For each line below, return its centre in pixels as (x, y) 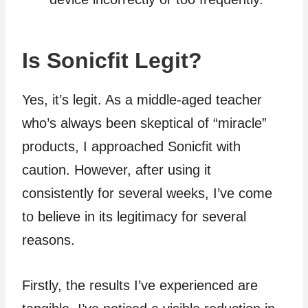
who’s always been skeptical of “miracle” (144, 123)
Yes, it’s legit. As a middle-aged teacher (142, 99)
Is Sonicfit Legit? (112, 60)
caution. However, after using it (117, 169)
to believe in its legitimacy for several (134, 216)
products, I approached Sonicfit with (131, 146)
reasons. (48, 240)
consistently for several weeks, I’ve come (147, 193)
